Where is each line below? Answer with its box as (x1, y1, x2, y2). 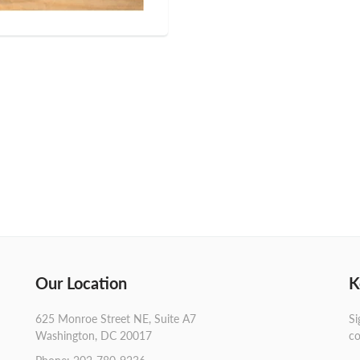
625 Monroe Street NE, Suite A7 (35, 311, 196, 325)
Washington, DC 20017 (35, 328, 152, 342)
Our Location (35, 272, 127, 292)
